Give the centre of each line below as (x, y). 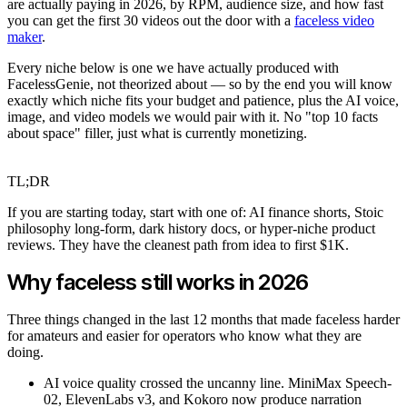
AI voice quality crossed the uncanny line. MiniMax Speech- (218, 382)
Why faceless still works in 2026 (158, 282)
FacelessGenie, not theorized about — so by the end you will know (200, 84)
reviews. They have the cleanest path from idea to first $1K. (178, 244)
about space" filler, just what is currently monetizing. (157, 133)
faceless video (334, 20)
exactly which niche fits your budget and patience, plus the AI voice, (203, 100)
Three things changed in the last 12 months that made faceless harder (203, 319)
